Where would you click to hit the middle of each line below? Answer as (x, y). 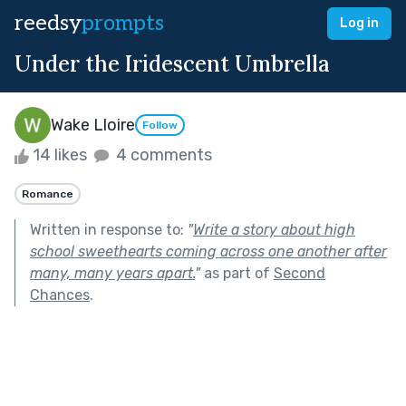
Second (300, 273)
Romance (48, 193)
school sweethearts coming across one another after (208, 251)
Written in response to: (109, 229)
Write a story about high (274, 229)
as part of (237, 273)
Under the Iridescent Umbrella (172, 64)
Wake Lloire (93, 125)
